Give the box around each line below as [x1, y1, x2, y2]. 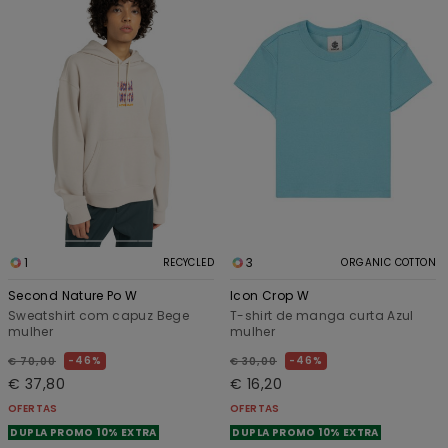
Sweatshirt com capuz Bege [8, 307, 189, 325]
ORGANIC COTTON [341, 255, 436, 271]
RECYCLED [162, 255, 214, 271]
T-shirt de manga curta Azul [230, 307, 414, 325]
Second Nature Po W [8, 287, 138, 305]
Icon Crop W [230, 287, 309, 305]
